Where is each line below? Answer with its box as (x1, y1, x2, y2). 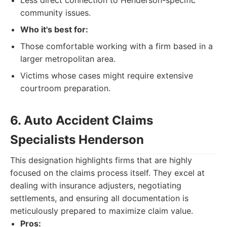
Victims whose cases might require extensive (20, 70, 193, 81)
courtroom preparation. (20, 83, 110, 93)
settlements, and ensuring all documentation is (10, 193, 188, 203)
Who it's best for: (20, 24, 88, 34)
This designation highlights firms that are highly (10, 155, 192, 165)
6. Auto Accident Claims (10, 113, 153, 128)
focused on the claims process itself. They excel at (10, 168, 205, 178)
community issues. (20, 8, 91, 18)
